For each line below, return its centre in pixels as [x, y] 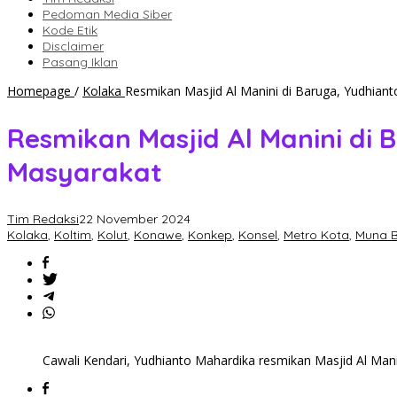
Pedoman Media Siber [107, 15]
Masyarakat [85, 172]
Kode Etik [70, 31]
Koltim [73, 235]
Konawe [158, 235]
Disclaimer [73, 47]
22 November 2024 [135, 219]
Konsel [258, 235]
